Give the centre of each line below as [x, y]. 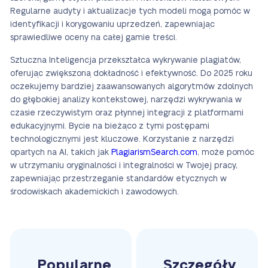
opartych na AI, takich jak [61, 153]
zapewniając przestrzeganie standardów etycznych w [118, 179]
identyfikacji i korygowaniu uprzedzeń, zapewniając [112, 25]
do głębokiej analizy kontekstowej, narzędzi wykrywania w [126, 100]
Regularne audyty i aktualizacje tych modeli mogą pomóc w [130, 11]
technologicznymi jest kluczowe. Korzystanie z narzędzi [122, 139]
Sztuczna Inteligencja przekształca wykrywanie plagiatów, [126, 60]
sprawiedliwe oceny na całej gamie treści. [94, 38]
